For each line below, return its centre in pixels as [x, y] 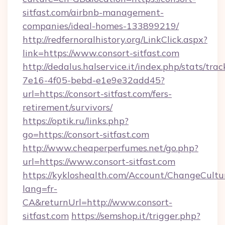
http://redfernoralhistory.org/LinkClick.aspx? [115, 39]
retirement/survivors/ [68, 107]
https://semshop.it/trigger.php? [136, 216]
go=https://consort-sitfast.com [86, 134]
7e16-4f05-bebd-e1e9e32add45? [94, 80]
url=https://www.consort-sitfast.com [99, 161]
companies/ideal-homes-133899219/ [101, 26]
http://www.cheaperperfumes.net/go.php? [110, 148]
